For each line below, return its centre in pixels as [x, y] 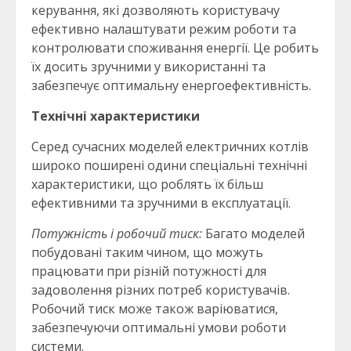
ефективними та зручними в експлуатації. [161, 203]
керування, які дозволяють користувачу [156, 11]
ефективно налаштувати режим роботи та [164, 29]
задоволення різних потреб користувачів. [161, 290]
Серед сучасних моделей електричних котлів [170, 147]
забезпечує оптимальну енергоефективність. [171, 86]
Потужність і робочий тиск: [117, 234]
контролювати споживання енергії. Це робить [175, 48]
